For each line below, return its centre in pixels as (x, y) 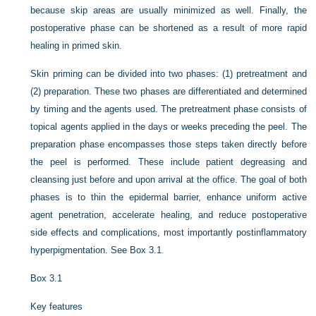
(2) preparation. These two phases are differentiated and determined (169, 91)
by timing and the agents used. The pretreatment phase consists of (169, 109)
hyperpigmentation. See (80, 250)
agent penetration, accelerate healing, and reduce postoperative (169, 215)
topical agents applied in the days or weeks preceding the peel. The (169, 127)
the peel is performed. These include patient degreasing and (169, 162)
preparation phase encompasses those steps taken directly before (169, 144)
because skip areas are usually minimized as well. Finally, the (169, 10)
